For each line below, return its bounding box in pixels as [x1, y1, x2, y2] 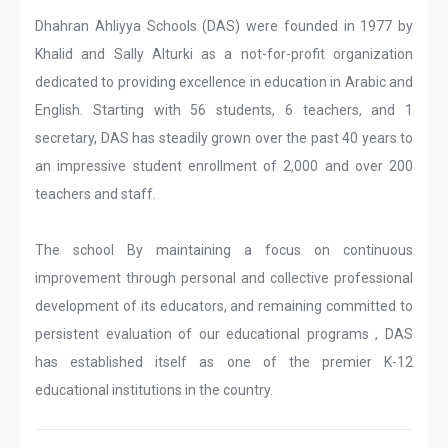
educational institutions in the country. [35, 382, 273, 398]
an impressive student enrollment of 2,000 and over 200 [35, 158, 413, 174]
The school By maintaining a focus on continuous [35, 242, 413, 258]
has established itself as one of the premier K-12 [35, 354, 413, 370]
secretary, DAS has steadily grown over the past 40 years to [35, 130, 413, 146]
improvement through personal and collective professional [35, 270, 413, 286]
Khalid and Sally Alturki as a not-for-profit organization [35, 46, 413, 62]
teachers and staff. [35, 186, 159, 202]
